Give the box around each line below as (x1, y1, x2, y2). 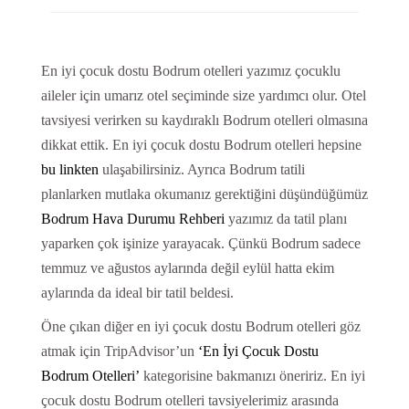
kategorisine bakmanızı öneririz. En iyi (139, 368, 365, 384)
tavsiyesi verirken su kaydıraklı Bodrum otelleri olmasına (40, 112, 368, 129)
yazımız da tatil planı (224, 211, 347, 227)
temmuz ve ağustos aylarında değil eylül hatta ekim (40, 260, 334, 277)
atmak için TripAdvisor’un (40, 343, 198, 360)
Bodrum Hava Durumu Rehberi (40, 211, 225, 227)
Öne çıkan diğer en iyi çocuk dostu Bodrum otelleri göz (40, 319, 361, 335)
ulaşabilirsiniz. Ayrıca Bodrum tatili (101, 162, 305, 178)
